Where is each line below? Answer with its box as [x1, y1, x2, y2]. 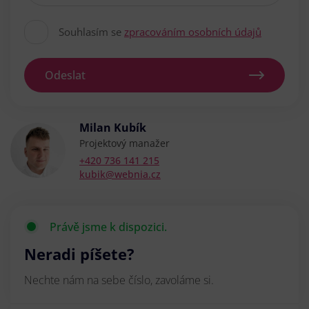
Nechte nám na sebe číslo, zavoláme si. [24, 272, 214, 288]
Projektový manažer [79, 136, 170, 150]
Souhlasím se [59, 24, 124, 39]
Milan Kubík [79, 119, 146, 135]
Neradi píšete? [24, 243, 134, 264]
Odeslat [45, 67, 86, 83]
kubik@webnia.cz [79, 167, 161, 181]
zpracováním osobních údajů [124, 24, 261, 39]
